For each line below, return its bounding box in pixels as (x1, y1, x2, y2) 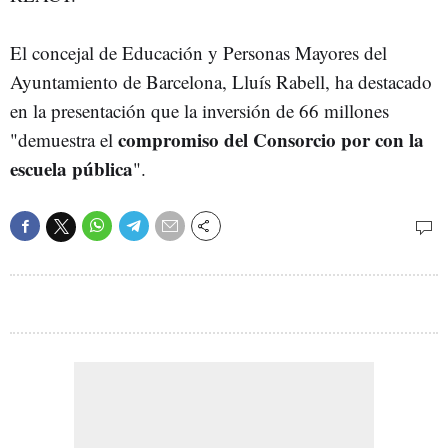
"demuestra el (10, 127, 118, 152)
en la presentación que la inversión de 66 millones (10, 98, 389, 123)
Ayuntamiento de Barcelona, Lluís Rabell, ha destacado (10, 69, 432, 94)
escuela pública (10, 155, 133, 182)
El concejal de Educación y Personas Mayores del (10, 40, 387, 65)
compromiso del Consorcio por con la (118, 126, 424, 153)
